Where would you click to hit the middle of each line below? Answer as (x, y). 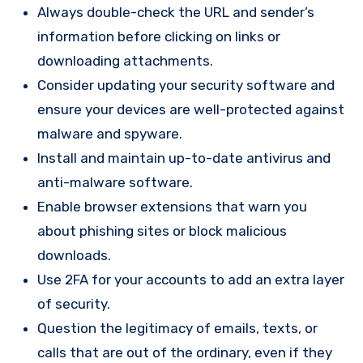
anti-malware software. (115, 182)
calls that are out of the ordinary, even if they (185, 352)
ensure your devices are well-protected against (191, 109)
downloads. (74, 255)
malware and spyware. (110, 133)
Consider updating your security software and (186, 85)
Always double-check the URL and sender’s (176, 12)
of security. (74, 303)
